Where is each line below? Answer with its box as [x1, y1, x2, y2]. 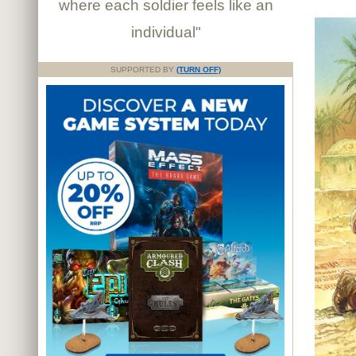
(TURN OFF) [176, 64, 221, 74]
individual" [130, 23, 201, 41]
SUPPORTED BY [110, 64, 176, 74]
